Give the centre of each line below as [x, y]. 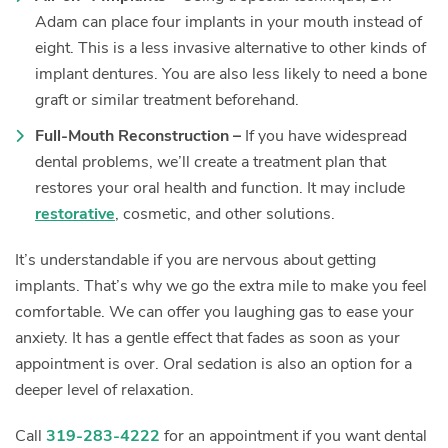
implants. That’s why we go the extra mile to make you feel [221, 285]
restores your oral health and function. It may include [220, 187]
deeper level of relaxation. [104, 389]
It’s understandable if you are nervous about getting [195, 259]
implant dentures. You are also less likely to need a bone [231, 73]
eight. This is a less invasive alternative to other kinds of [230, 47]
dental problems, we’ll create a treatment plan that [210, 161]
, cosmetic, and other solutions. [225, 213]
